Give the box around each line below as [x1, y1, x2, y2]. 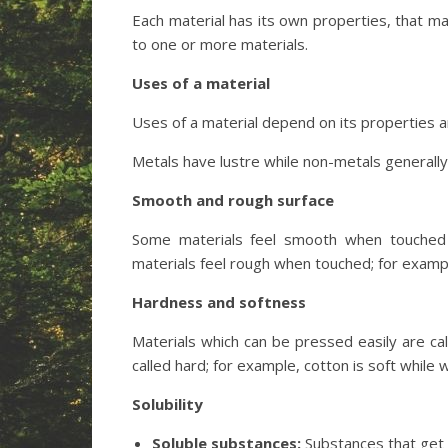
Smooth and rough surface [132, 190, 334, 210]
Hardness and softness [132, 292, 306, 312]
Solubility [132, 394, 203, 414]
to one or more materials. [132, 34, 308, 54]
